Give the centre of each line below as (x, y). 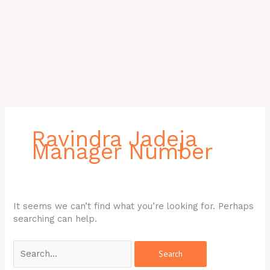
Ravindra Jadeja (114, 139)
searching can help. (55, 218)
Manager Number (122, 152)
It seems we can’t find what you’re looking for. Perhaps (134, 206)
